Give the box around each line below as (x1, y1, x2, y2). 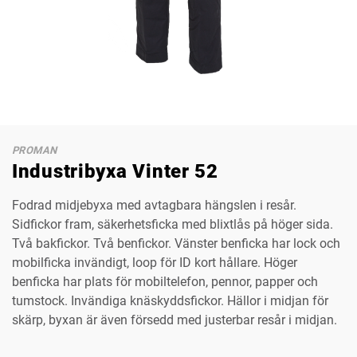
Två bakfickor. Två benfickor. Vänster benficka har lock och (12, 236, 340, 251)
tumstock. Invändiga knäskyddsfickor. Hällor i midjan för (12, 293, 328, 308)
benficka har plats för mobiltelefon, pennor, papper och (12, 274, 318, 289)
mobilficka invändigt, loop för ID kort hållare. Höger (12, 255, 297, 270)
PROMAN (12, 144, 57, 156)
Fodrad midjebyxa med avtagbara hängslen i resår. (12, 198, 296, 213)
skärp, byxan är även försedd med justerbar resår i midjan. (12, 312, 337, 328)
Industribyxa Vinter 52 (12, 160, 218, 182)
